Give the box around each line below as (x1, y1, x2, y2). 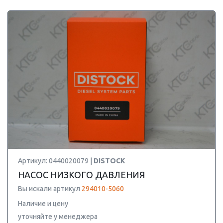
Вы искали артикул (18, 185, 82, 193)
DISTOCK (94, 157, 125, 165)
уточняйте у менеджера (18, 213, 98, 221)
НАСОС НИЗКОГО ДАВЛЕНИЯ (18, 170, 145, 180)
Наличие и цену (18, 200, 68, 208)
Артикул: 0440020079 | (18, 157, 94, 165)
